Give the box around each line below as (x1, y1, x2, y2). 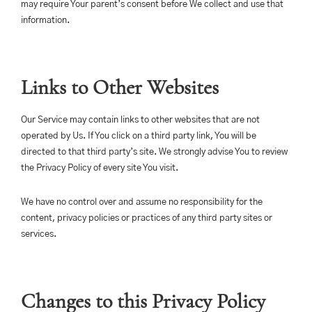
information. (21, 16, 70, 25)
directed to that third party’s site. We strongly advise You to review (21, 148, 288, 157)
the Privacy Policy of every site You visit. (21, 164, 178, 173)
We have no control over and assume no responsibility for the (21, 198, 263, 207)
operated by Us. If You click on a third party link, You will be (21, 132, 256, 141)
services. (21, 230, 56, 239)
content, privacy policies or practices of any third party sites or (21, 214, 272, 223)
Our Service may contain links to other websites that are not (21, 116, 260, 125)
